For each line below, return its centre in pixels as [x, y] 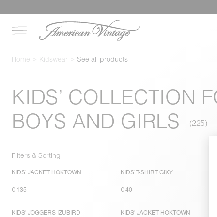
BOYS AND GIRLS [96, 121]
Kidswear [53, 59]
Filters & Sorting [36, 155]
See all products [102, 59]
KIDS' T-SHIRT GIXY [147, 173]
